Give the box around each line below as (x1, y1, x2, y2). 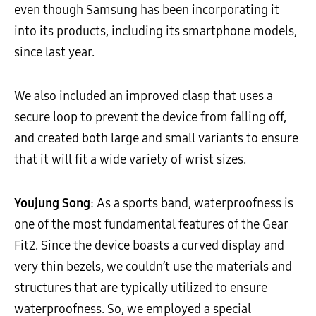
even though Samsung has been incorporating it (14, 1, 279, 18)
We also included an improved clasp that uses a (14, 87, 273, 104)
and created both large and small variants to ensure (14, 130, 298, 146)
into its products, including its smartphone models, (14, 23, 297, 39)
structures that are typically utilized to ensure (14, 279, 267, 296)
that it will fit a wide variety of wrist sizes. (14, 151, 246, 167)
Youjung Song (14, 195, 90, 211)
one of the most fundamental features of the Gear (14, 216, 288, 232)
